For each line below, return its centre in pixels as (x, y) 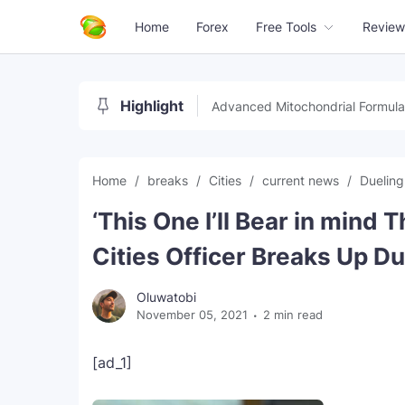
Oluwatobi (166, 297)
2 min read (293, 315)
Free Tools (286, 27)
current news (302, 180)
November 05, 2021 (192, 315)
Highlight (152, 106)
